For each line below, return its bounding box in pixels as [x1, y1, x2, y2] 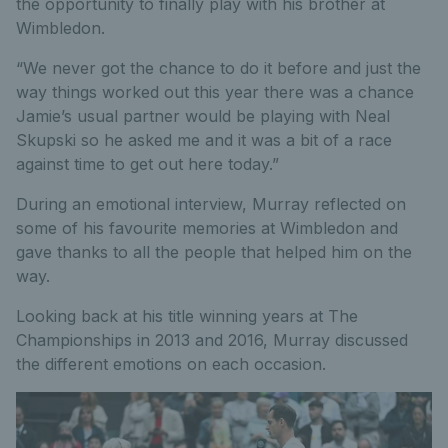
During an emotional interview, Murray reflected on [16, 193, 406, 214]
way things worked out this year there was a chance [16, 81, 414, 102]
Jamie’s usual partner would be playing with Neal [16, 105, 390, 126]
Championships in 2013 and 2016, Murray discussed [16, 329, 408, 350]
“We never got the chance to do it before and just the [16, 57, 421, 78]
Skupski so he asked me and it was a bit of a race [16, 129, 392, 150]
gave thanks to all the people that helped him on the [16, 241, 412, 262]
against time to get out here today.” [16, 153, 279, 174]
